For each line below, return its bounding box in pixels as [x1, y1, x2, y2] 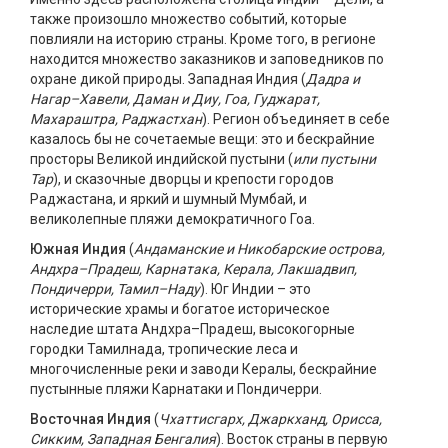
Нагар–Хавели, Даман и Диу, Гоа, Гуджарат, [30, 91, 320, 107]
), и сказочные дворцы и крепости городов [53, 171, 334, 187]
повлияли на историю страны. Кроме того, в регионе [30, 31, 376, 47]
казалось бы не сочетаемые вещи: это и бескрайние [30, 131, 375, 147]
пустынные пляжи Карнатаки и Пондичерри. [30, 381, 322, 397]
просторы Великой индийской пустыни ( [30, 151, 293, 167]
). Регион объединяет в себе [202, 111, 390, 127]
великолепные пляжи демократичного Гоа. [30, 211, 315, 227]
